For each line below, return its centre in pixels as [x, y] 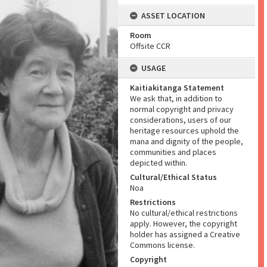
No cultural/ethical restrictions [184, 213]
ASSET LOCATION [173, 15]
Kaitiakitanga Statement [177, 88]
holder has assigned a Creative [185, 234]
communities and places [173, 152]
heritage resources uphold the [184, 131]
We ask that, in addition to [176, 98]
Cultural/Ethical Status [173, 177]
